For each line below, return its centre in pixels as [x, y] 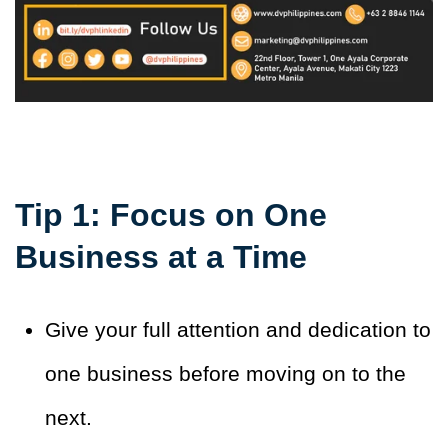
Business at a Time [161, 257]
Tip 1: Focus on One [171, 215]
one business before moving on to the [225, 374]
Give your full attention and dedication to [238, 330]
